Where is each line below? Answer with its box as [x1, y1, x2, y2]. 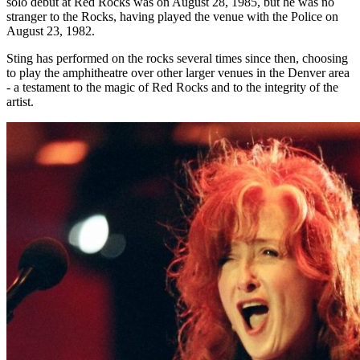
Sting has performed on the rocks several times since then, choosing [6, 51, 348, 65]
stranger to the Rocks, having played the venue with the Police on [6, 9, 338, 23]
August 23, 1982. [6, 23, 95, 38]
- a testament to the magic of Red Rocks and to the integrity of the [6, 80, 338, 94]
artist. [6, 94, 34, 108]
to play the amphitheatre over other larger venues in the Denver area [6, 65, 350, 80]
